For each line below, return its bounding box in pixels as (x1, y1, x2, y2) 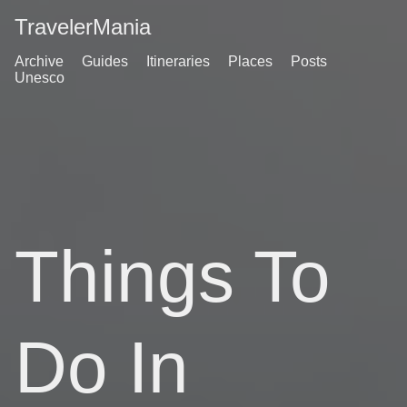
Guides (82, 54, 128, 69)
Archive (15, 54, 64, 69)
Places (228, 54, 273, 69)
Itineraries (146, 54, 210, 69)
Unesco (15, 70, 65, 85)
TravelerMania (15, 15, 151, 39)
